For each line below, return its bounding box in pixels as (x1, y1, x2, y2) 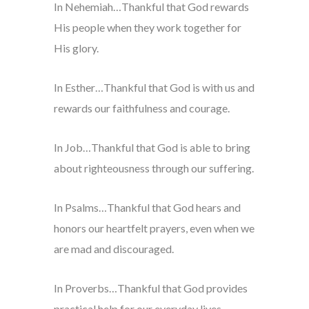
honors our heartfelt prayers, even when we (53, 221, 255, 235)
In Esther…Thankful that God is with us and (53, 81, 255, 94)
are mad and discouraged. (53, 242, 174, 256)
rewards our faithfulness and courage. (53, 101, 230, 115)
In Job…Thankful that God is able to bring (53, 141, 250, 154)
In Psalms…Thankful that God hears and (53, 201, 241, 215)
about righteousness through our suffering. (53, 161, 254, 175)
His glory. (53, 41, 99, 55)
